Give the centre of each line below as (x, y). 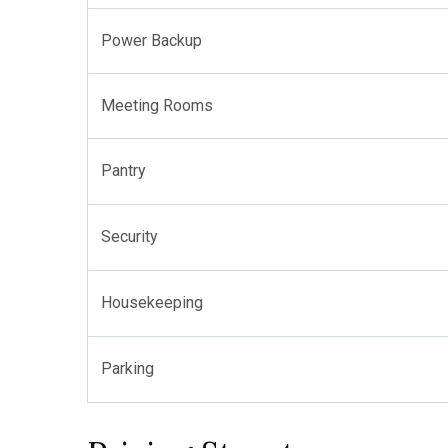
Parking (127, 368)
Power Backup (151, 40)
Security (129, 236)
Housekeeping (152, 302)
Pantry (123, 170)
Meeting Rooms (157, 105)
